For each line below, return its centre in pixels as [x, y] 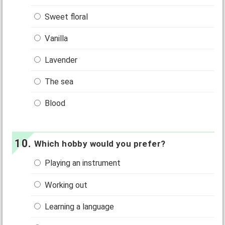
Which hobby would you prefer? [100, 144]
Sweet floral [66, 17]
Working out [65, 185]
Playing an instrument [82, 163]
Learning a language [79, 206]
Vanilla [55, 38]
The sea [58, 82]
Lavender [60, 60]
